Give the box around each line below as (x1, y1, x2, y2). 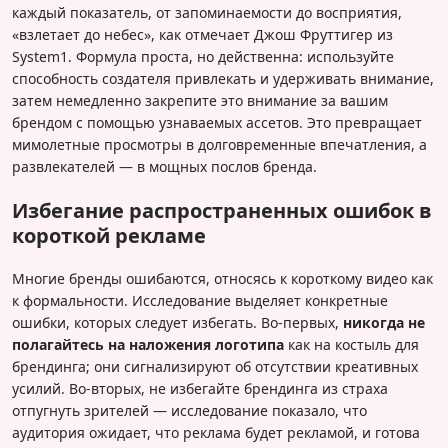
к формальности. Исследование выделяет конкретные (12, 291, 388, 311)
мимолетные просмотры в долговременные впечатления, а (12, 135, 427, 155)
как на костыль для (284, 335, 419, 355)
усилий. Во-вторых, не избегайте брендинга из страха (12, 379, 388, 399)
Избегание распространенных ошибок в (12, 197, 432, 225)
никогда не (343, 313, 425, 333)
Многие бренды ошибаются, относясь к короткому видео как (12, 269, 433, 289)
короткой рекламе (12, 222, 206, 250)
